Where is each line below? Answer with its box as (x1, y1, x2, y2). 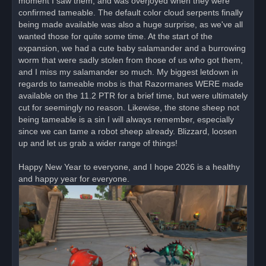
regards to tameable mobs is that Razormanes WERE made (18, 78, 243, 88)
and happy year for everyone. (18, 173, 129, 183)
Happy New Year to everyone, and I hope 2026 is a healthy (18, 161, 240, 172)
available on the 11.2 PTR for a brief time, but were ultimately (18, 90, 248, 100)
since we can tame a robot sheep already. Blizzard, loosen (18, 126, 237, 136)
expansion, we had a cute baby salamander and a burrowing (18, 43, 246, 53)
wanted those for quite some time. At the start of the (18, 31, 213, 41)
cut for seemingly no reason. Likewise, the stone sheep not (18, 102, 239, 112)
